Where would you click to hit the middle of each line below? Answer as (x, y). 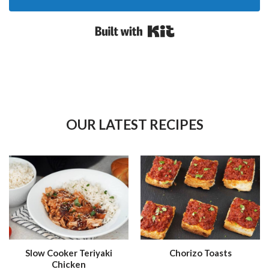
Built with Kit (204, 29)
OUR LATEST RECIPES (134, 124)
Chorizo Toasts (200, 253)
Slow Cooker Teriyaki (69, 253)
